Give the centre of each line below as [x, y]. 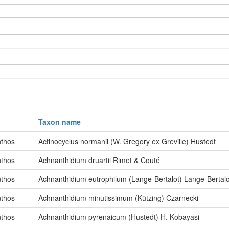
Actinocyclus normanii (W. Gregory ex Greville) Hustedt [127, 141]
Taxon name [60, 122]
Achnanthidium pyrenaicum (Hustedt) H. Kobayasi [119, 217]
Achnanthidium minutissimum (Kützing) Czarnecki [118, 198]
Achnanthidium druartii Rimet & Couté [99, 160]
